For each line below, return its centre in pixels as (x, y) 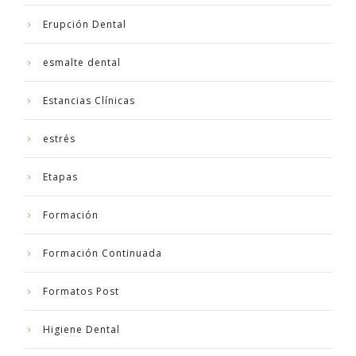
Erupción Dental (85, 24)
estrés (59, 138)
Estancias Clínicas (89, 100)
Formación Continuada (103, 253)
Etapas (60, 176)
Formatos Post (81, 291)
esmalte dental (82, 62)
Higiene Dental (81, 329)
